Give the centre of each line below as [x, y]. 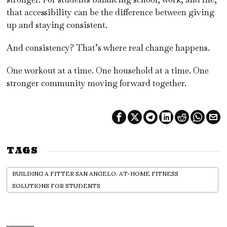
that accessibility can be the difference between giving [111, 12]
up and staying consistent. [57, 25]
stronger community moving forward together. [97, 83]
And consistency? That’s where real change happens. [108, 48]
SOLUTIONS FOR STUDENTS [56, 186]
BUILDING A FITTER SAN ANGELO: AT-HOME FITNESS [96, 174]
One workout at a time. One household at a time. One [108, 71]
